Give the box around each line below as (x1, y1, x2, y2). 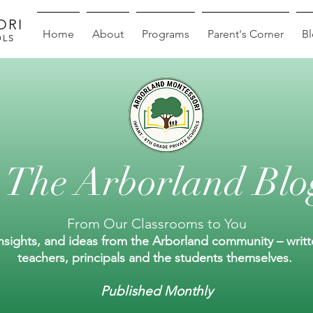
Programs (142, 27, 189, 41)
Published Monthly (100, 283, 213, 299)
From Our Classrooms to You (66, 215, 247, 232)
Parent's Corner (208, 27, 284, 41)
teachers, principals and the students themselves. (17, 250, 296, 265)
